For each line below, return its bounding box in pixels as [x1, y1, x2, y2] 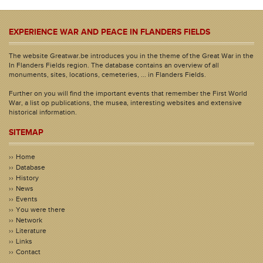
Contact [16, 248, 41, 256]
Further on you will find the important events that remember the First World [9, 89, 247, 97]
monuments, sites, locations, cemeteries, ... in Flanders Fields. [9, 70, 206, 79]
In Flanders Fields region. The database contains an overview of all [9, 61, 219, 69]
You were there [16, 205, 65, 214]
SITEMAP [9, 127, 43, 137]
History [16, 174, 39, 182]
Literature [16, 227, 46, 235]
